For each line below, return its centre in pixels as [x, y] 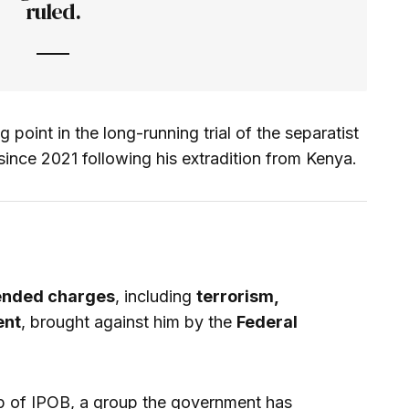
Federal [267, 321]
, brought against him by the [129, 321]
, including [156, 296]
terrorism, [237, 296]
